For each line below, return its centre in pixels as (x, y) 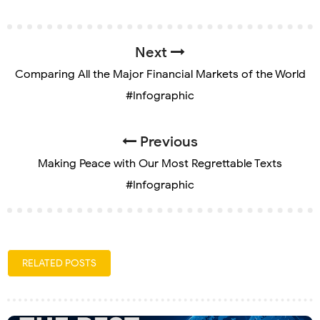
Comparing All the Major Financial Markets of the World (160, 74)
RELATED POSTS (59, 263)
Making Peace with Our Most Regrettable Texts (160, 163)
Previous (167, 141)
